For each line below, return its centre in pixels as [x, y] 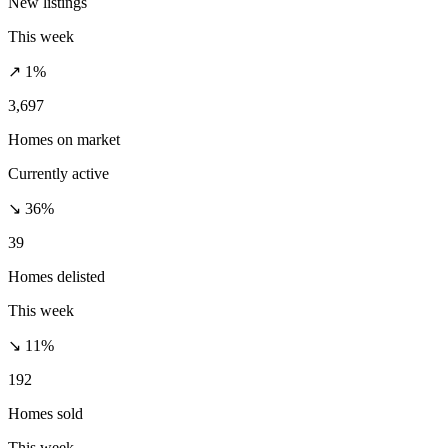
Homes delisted [56, 276]
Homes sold [45, 413]
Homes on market [64, 139]
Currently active [58, 173]
